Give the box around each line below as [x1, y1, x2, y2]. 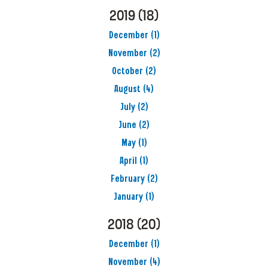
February [110, 175, 145, 184]
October [112, 67, 143, 77]
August [114, 85, 141, 95]
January [114, 193, 143, 202]
